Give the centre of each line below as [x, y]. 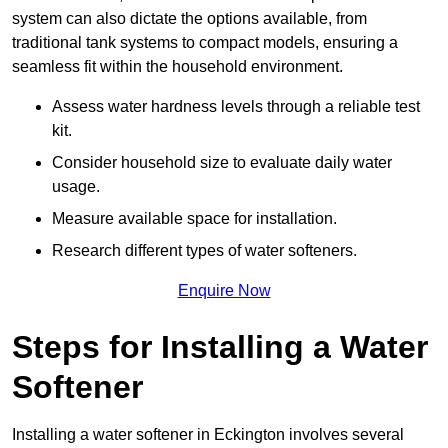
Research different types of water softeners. [204, 251]
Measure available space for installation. [194, 219]
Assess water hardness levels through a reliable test [236, 107]
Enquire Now [224, 291]
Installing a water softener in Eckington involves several [208, 435]
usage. [76, 187]
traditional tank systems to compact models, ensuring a [205, 43]
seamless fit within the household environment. [177, 67]
